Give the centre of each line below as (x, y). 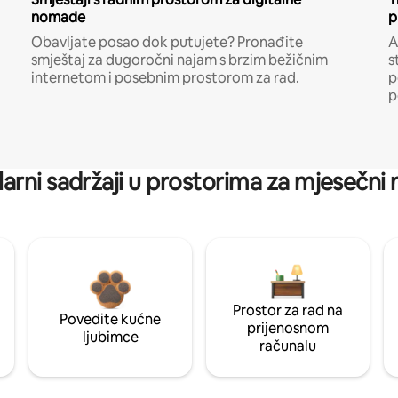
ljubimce (110, 337)
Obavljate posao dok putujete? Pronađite (167, 42)
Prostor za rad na (288, 310)
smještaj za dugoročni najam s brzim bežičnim (179, 60)
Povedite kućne (110, 319)
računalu (288, 346)
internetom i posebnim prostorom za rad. (165, 77)
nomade (58, 17)
